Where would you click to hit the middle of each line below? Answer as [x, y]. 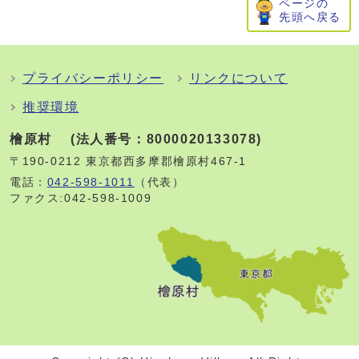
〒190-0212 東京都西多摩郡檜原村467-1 [131, 161]
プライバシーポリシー [93, 78]
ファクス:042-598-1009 [83, 198]
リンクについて [239, 78]
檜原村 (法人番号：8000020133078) [138, 139]
